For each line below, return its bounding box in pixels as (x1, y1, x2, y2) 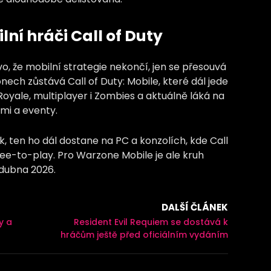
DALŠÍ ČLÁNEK (161, 201, 228, 214)
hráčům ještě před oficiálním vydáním (60, 229, 228, 241)
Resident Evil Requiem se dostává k (73, 216, 228, 228)
